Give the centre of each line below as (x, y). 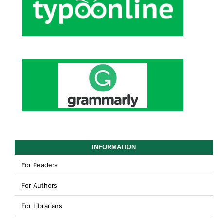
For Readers (39, 165)
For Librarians (42, 206)
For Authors (39, 185)
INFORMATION (114, 147)
